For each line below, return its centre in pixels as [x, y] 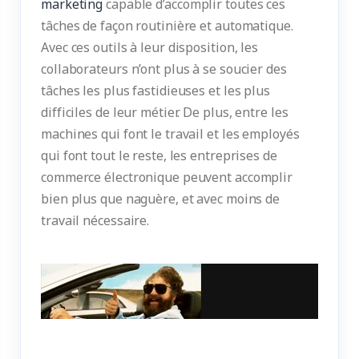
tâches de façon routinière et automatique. [167, 25]
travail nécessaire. [95, 220]
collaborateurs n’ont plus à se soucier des [164, 69]
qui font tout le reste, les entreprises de [159, 155]
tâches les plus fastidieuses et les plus [155, 90]
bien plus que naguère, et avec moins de [161, 198]
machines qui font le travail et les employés [170, 133]
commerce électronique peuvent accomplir [167, 177]
